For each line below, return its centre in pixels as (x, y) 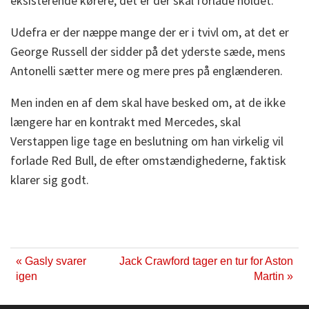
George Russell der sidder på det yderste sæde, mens (148, 52)
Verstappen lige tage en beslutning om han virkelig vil (147, 141)
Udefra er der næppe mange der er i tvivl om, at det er (150, 32)
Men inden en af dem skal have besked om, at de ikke (148, 103)
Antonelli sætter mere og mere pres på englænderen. (147, 71)
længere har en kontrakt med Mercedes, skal (126, 122)
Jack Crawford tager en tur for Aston (206, 261)
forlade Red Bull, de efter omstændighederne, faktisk (148, 161)
